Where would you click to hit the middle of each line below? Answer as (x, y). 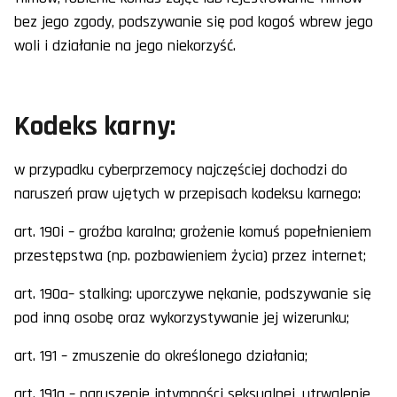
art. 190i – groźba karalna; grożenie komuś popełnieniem (193, 232)
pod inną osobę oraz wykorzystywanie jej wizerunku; (182, 318)
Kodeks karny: (95, 127)
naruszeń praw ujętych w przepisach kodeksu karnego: (187, 194)
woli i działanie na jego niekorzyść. (125, 46)
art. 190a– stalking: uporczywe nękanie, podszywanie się (193, 294)
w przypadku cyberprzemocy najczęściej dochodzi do (181, 170)
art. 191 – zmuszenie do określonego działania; (161, 356)
